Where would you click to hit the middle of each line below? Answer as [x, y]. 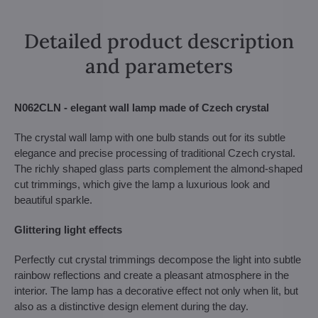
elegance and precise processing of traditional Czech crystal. [155, 153]
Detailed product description [159, 41]
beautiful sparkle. [53, 200]
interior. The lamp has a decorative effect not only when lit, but [156, 291]
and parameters [159, 66]
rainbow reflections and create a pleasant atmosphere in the [152, 275]
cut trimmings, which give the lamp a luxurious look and [142, 184]
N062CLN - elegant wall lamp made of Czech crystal [142, 108]
